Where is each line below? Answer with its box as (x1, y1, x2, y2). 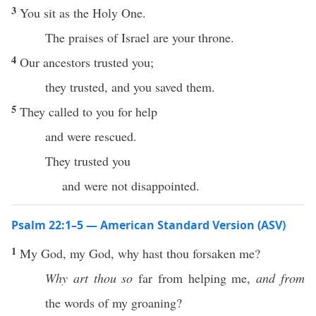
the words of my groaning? (45, 294, 182, 311)
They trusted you (45, 152, 130, 169)
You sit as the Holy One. (20, 4, 146, 21)
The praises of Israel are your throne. (45, 29, 234, 46)
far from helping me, (133, 269, 257, 286)
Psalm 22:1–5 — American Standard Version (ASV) (11, 217, 286, 233)
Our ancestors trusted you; (20, 54, 154, 71)
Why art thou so (45, 269, 133, 286)
